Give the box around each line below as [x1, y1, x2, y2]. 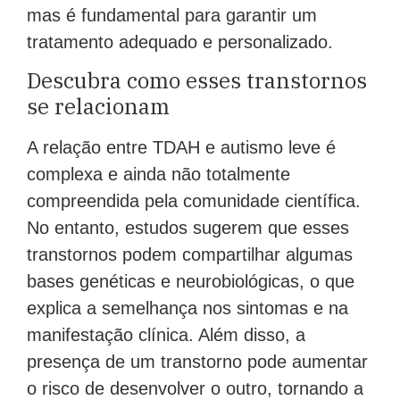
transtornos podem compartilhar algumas [27, 244, 353, 264]
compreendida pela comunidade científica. [27, 190, 361, 211]
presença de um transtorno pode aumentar [27, 351, 368, 371]
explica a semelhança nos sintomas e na [27, 297, 348, 318]
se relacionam [27, 91, 170, 121]
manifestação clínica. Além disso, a [27, 324, 305, 345]
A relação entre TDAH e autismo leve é [27, 137, 336, 157]
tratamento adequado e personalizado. [27, 31, 333, 52]
